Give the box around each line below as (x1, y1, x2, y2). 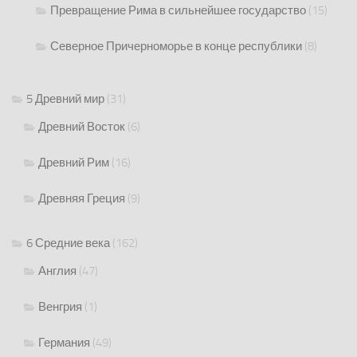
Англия (38, 264, 76, 279)
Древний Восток (38, 120, 125, 135)
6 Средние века (26, 236, 110, 251)
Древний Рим (38, 155, 109, 171)
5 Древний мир (26, 92, 104, 107)
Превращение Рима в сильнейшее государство (50, 3, 306, 18)
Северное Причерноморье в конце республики (50, 39, 302, 54)
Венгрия (38, 300, 82, 315)
